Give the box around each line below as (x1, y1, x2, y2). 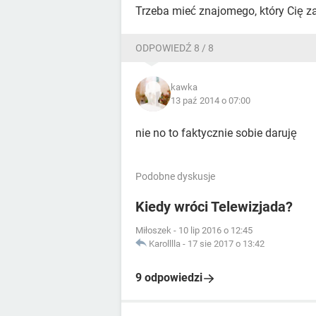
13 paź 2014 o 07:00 (171, 95, 250, 106)
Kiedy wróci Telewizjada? (135, 198, 293, 215)
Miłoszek (135, 225, 171, 236)
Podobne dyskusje (135, 171, 215, 182)
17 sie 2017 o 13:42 (188, 238, 265, 249)
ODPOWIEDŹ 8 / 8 (135, 42, 214, 54)
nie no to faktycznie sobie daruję (135, 126, 297, 140)
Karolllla (149, 238, 181, 249)
